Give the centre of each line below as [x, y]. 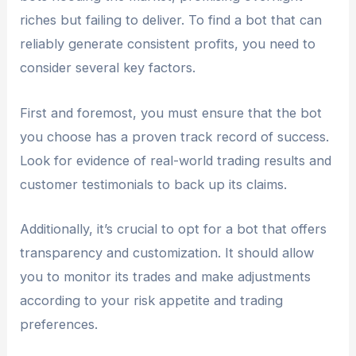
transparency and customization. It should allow [167, 252]
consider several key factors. [108, 68]
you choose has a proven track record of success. [175, 136]
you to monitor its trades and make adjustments [166, 276]
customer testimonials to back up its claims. [154, 184]
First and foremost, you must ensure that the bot [171, 112]
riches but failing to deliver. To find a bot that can [171, 20]
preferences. [59, 324]
